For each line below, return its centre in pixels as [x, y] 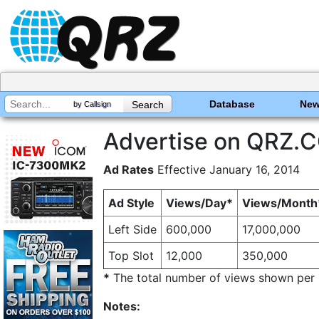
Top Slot [131, 255]
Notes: [122, 306]
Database [232, 104]
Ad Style [131, 203]
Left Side [132, 229]
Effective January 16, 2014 [227, 169]
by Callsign [92, 104]
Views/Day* [199, 203]
